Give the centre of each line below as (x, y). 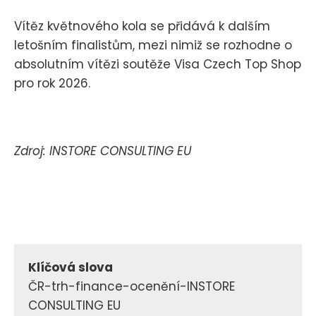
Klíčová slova (71, 268)
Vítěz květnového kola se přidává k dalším (142, 26)
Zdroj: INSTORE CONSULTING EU (103, 151)
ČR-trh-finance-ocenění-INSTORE (132, 287)
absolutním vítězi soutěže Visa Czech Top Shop (158, 64)
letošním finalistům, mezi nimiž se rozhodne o (153, 45)
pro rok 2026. (52, 83)
